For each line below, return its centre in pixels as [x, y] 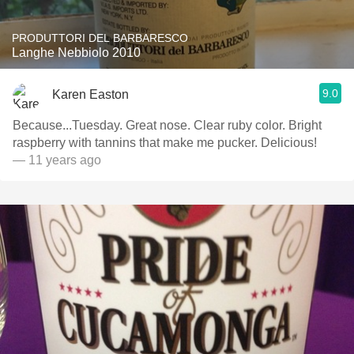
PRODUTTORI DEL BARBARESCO [100, 38]
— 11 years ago [57, 160]
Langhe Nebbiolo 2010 [76, 53]
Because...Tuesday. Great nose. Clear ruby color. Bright [69, 125]
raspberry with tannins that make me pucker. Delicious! [165, 143]
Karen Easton [90, 94]
